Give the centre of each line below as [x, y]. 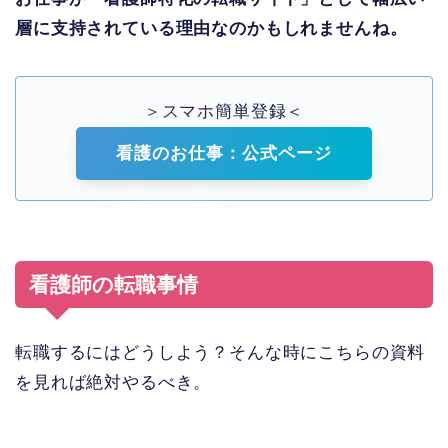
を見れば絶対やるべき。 [113, 382]
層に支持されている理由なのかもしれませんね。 [211, 28]
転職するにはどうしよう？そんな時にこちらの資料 [220, 352]
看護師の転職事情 [113, 284]
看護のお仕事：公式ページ [223, 153]
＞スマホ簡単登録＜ [224, 111]
